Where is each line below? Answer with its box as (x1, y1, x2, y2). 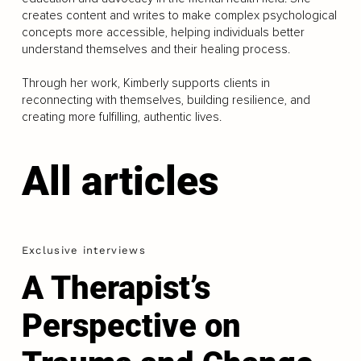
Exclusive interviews (21, 244, 146, 257)
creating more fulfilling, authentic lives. (21, 110, 222, 124)
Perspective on (21, 307, 241, 346)
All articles (21, 158, 219, 205)
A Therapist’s (21, 269, 210, 308)
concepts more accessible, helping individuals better (21, 25, 305, 39)
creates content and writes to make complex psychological (21, 8, 337, 23)
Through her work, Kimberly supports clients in (21, 76, 270, 90)
